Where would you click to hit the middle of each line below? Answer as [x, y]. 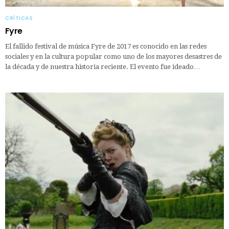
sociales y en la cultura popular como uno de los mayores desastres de [113, 57]
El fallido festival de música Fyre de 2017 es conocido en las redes [106, 47]
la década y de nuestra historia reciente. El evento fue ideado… [103, 67]
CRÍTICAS [19, 18]
